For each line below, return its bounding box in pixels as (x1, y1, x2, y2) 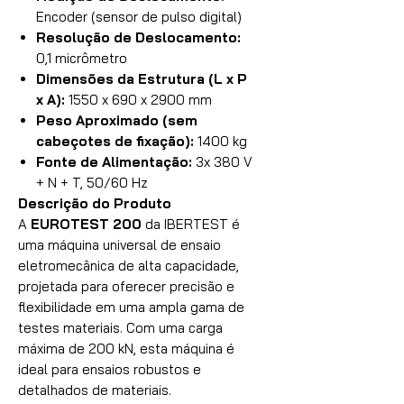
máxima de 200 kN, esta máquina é (18, 340, 234, 357)
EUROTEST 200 (31, 216, 142, 233)
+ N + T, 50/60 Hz (36, 174, 148, 191)
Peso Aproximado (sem (36, 112, 197, 129)
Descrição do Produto (18, 195, 171, 212)
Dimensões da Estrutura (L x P (36, 70, 247, 87)
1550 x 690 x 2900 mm (65, 91, 212, 108)
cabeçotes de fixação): (36, 133, 194, 150)
